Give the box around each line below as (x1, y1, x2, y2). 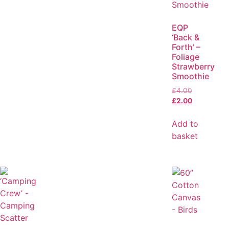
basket (172, 130, 198, 141)
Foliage (172, 51, 199, 62)
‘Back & (172, 32, 199, 42)
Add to (172, 118, 198, 129)
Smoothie (172, 71, 209, 81)
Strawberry (172, 61, 215, 72)
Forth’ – (172, 41, 200, 52)
